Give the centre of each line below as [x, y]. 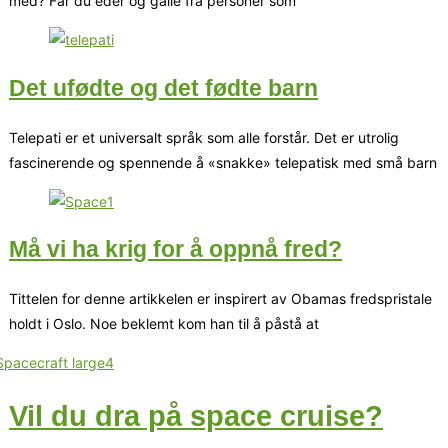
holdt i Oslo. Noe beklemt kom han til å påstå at [164, 323]
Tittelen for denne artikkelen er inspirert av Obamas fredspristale [220, 298]
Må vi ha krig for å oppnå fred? [175, 249]
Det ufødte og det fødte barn [163, 87]
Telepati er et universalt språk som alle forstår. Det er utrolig [204, 137]
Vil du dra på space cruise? [196, 415]
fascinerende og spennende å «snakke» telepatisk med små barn [223, 162]
